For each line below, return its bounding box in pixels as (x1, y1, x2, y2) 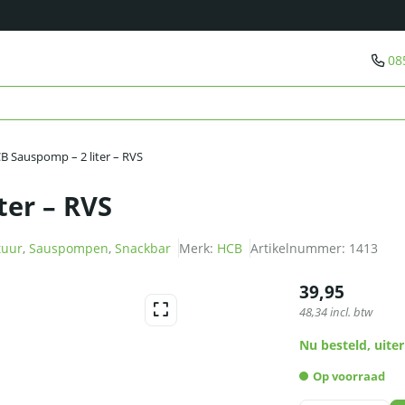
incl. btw (327, 305, 372, 321)
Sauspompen (29, 240, 108, 258)
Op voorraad (313, 369, 385, 385)
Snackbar (115, 240, 171, 258)
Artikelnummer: (250, 240, 349, 258)
